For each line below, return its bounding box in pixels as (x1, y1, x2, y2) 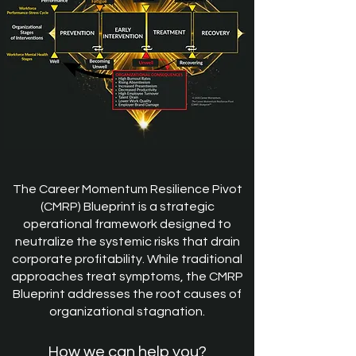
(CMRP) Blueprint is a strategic (40, 200, 215, 213)
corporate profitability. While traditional (12, 253, 242, 265)
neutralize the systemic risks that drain (14, 235, 240, 248)
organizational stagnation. (49, 305, 205, 318)
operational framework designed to (23, 218, 231, 230)
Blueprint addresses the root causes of (13, 288, 242, 300)
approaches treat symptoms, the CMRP (11, 270, 243, 283)
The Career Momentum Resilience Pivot (12, 183, 242, 195)
